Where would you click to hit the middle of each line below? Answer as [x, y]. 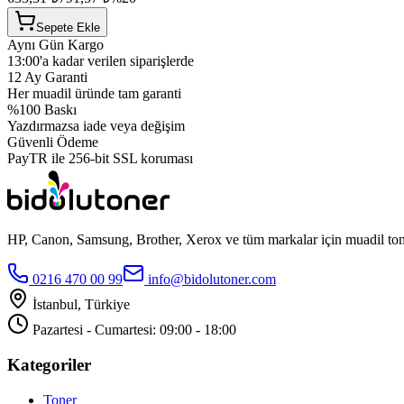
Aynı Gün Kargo [55, 45]
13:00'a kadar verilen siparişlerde [101, 61]
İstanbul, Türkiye [81, 305]
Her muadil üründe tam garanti [94, 94]
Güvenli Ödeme [53, 142]
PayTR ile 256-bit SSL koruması [100, 159]
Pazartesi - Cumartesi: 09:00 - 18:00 [134, 330]
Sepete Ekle [68, 28]
